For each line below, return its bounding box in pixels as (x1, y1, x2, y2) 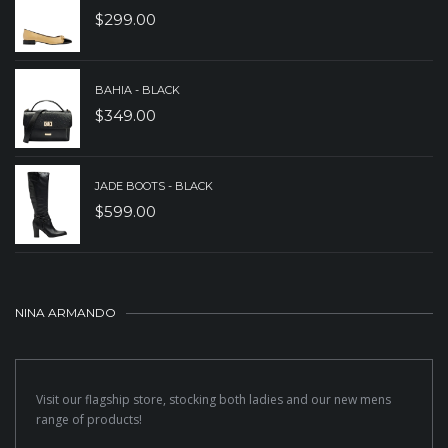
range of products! (36, 411, 142, 429)
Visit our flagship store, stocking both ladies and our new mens (36, 391, 391, 409)
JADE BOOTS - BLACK (95, 178, 213, 193)
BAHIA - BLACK (95, 82, 180, 97)
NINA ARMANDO (15, 305, 116, 321)
